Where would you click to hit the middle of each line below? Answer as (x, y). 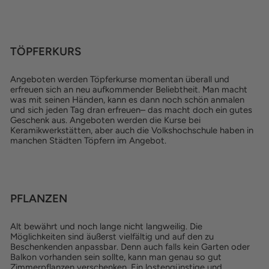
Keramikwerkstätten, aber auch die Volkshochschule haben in (132, 130)
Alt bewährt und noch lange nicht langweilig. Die (106, 226)
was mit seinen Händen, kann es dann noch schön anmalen (127, 100)
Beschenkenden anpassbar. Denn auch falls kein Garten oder (130, 247)
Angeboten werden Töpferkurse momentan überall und (120, 79)
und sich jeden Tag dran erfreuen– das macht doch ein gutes (131, 110)
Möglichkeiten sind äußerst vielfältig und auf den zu (112, 237)
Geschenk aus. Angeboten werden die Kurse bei (105, 120)
